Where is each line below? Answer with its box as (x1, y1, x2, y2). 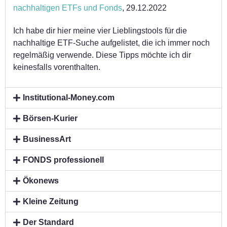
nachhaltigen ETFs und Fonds (13, 3, 122, 12)
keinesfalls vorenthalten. (13, 62, 100, 71)
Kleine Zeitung (23, 197, 79, 206)
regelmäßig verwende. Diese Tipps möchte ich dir (13, 50, 191, 59)
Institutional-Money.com (23, 93, 115, 102)
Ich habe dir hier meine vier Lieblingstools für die (13, 26, 187, 35)
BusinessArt (23, 135, 71, 144)
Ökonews (23, 176, 59, 185)
